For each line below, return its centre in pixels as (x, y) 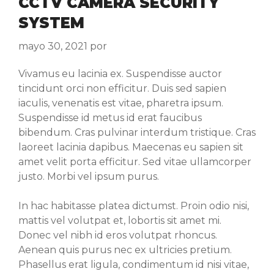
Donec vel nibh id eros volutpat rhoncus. (118, 235)
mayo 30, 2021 (53, 46)
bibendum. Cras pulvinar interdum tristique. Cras (137, 133)
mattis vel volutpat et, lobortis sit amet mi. (120, 221)
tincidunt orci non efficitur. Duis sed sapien (122, 89)
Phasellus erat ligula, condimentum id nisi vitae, (134, 265)
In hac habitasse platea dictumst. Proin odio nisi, (134, 206)
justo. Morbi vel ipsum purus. (89, 177)
